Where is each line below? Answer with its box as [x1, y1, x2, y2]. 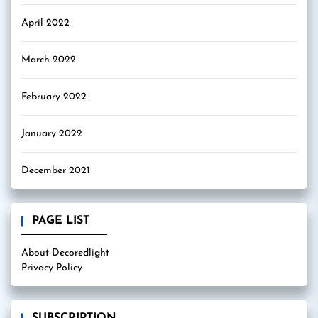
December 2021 [21, 165, 90, 176]
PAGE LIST [32, 215, 89, 226]
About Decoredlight [21, 248, 109, 258]
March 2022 [21, 55, 76, 65]
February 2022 [21, 92, 87, 102]
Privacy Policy [21, 263, 82, 273]
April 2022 [21, 18, 70, 28]
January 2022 [21, 128, 82, 139]
